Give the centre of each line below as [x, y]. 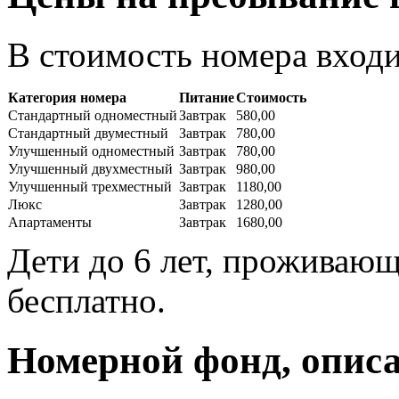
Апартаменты [50, 222]
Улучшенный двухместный [90, 168]
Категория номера [67, 97]
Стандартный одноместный [93, 115]
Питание [207, 97]
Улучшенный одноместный [91, 151]
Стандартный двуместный [88, 133]
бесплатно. [86, 300]
